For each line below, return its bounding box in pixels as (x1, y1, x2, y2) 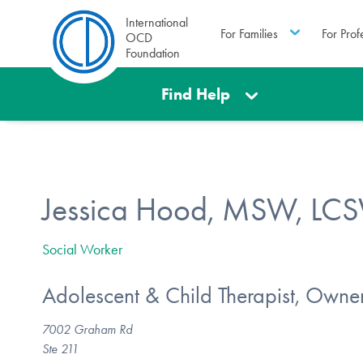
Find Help (161, 84, 231, 104)
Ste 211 (42, 340, 79, 357)
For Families (220, 25, 278, 41)
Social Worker (42, 240, 122, 258)
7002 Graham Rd (42, 321, 132, 337)
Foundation (126, 45, 180, 61)
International (126, 15, 188, 30)
